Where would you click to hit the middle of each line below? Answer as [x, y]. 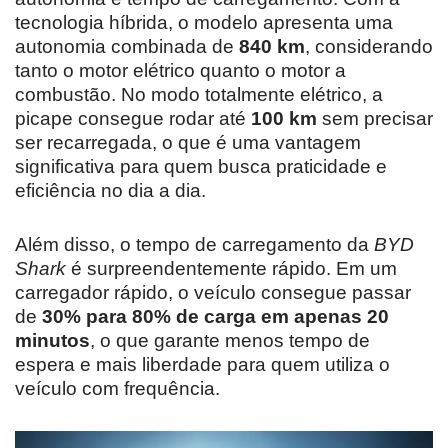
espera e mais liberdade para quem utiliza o [202, 364]
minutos [52, 340]
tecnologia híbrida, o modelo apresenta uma [204, 22]
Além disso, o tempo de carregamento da [194, 244]
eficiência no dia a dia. [110, 190]
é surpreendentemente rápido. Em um [231, 268]
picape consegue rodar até [133, 118]
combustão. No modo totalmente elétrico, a [199, 94]
